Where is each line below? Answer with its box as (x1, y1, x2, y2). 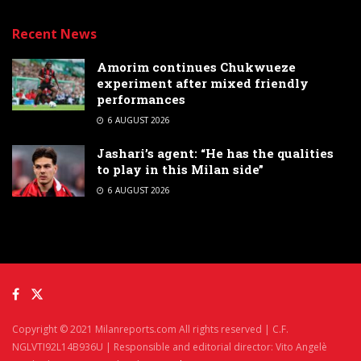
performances (97, 90, 185, 107)
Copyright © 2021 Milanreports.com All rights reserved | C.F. (12, 322, 288, 336)
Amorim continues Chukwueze (97, 58, 296, 75)
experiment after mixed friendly (97, 74, 309, 91)
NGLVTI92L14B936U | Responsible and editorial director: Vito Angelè (12, 339, 327, 354)
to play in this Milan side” (97, 160, 263, 177)
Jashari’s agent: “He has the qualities (97, 144, 334, 161)
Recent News (12, 24, 97, 43)
